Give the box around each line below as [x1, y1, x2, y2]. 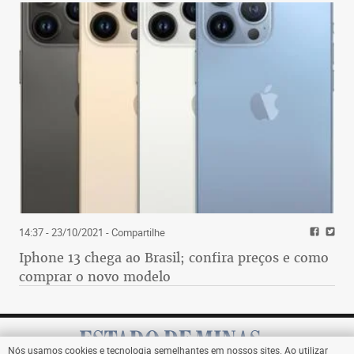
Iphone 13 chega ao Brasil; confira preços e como [19, 248, 329, 266]
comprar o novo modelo [19, 267, 171, 285]
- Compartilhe [104, 224, 165, 239]
